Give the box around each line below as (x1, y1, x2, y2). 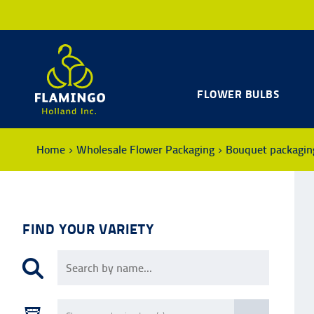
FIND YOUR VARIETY (22, 221, 154, 238)
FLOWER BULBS (197, 87, 280, 101)
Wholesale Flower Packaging (76, 143, 214, 156)
